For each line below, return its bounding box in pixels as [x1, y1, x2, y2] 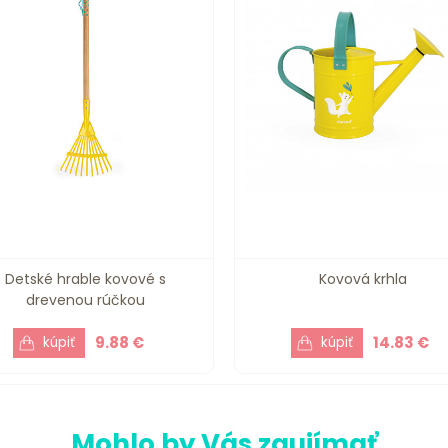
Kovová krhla [318, 269, 407, 290]
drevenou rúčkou [25, 290, 145, 311]
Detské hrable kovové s [4, 269, 166, 290]
